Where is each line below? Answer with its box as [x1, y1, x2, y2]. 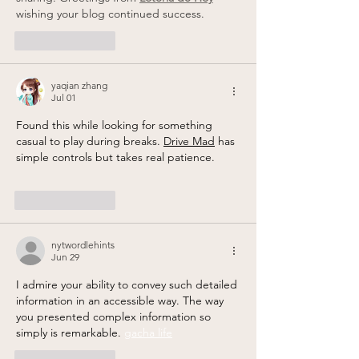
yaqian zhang [51, 79, 107, 92]
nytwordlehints [51, 239, 115, 252]
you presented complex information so [16, 309, 214, 325]
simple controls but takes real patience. [16, 150, 215, 165]
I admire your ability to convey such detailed [16, 277, 240, 292]
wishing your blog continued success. [16, 6, 204, 22]
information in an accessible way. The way [16, 293, 227, 309]
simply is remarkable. [16, 325, 124, 341]
